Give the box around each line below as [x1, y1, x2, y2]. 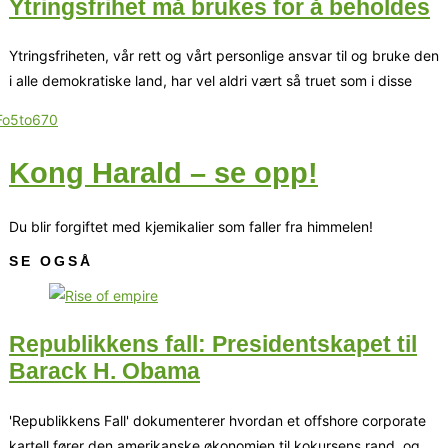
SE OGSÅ [9, 253, 93, 270]
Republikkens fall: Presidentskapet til [9, 331, 417, 357]
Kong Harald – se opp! [9, 157, 318, 190]
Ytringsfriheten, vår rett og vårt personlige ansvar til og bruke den [9, 47, 439, 65]
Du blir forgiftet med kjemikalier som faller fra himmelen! [9, 218, 373, 236]
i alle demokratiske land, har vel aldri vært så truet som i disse [9, 72, 412, 90]
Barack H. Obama [9, 358, 200, 384]
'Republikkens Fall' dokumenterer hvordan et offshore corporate [9, 411, 426, 429]
